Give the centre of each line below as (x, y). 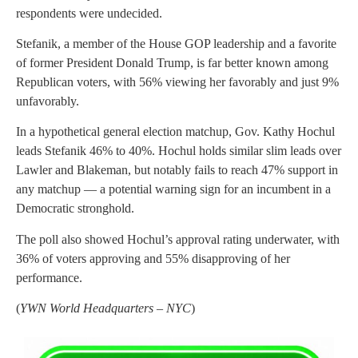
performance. (49, 277)
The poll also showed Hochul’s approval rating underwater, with (178, 239)
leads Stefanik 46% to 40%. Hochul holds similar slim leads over (179, 151)
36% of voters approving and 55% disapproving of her (153, 258)
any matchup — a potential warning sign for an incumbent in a (173, 189)
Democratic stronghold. (75, 209)
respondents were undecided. (89, 13)
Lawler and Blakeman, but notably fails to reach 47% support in (177, 170)
